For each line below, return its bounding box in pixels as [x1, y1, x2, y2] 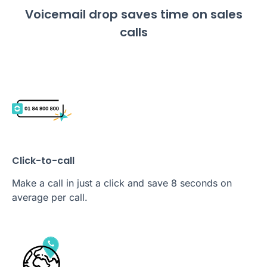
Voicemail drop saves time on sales [24, 5, 243, 23]
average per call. [12, 191, 88, 204]
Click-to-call [12, 154, 74, 168]
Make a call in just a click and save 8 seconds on [12, 177, 232, 190]
